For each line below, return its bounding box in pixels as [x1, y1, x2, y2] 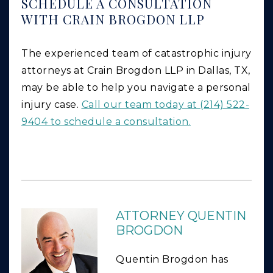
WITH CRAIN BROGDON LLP [21, 10, 208, 28]
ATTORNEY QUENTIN [116, 208, 246, 224]
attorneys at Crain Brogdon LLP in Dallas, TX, [21, 65, 250, 77]
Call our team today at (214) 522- [81, 99, 249, 111]
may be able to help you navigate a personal [21, 82, 251, 94]
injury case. [21, 99, 82, 111]
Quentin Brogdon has [116, 253, 229, 266]
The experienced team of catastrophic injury [21, 48, 252, 60]
